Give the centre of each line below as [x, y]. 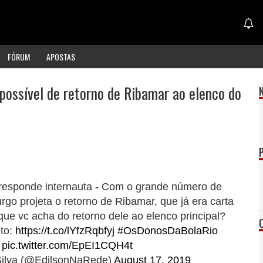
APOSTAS [61, 56]
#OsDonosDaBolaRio [167, 231]
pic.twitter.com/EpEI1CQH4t [68, 246]
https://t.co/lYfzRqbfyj [65, 231]
